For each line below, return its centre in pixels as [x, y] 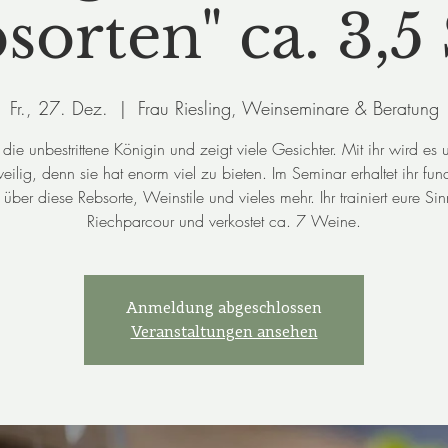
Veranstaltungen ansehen [224, 331]
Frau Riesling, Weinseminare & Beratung [288, 108]
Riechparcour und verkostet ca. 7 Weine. [224, 221]
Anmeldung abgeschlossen [224, 307]
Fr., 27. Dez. [58, 108]
